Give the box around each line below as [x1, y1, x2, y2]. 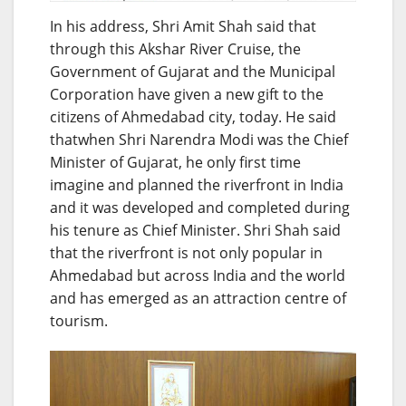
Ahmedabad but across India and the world [50, 265, 345, 285]
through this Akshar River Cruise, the [50, 38, 301, 59]
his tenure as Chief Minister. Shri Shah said [50, 219, 341, 240]
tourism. [50, 310, 108, 331]
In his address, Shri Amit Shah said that [50, 15, 316, 36]
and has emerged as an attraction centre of [50, 287, 346, 308]
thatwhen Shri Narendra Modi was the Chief [50, 129, 348, 150]
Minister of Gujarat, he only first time [50, 151, 301, 172]
